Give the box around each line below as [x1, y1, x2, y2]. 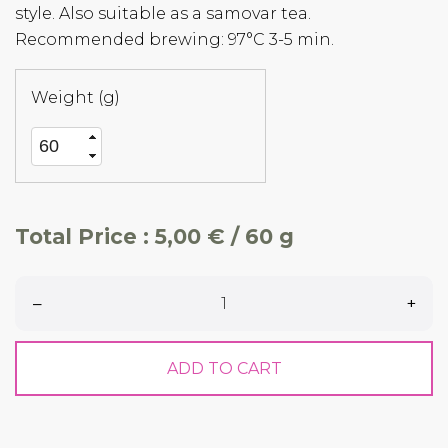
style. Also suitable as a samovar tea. [15, 4, 311, 23]
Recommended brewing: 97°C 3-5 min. [15, 30, 334, 49]
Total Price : [15, 224, 155, 250]
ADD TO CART [166, 358, 282, 378]
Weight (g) [31, 88, 120, 107]
